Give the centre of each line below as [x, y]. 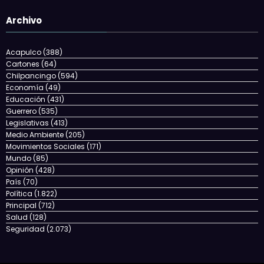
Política [19, 194]
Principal [21, 206]
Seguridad [25, 229]
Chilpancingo [31, 76]
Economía [25, 88]
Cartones [23, 64]
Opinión [20, 170]
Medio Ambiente [35, 135]
